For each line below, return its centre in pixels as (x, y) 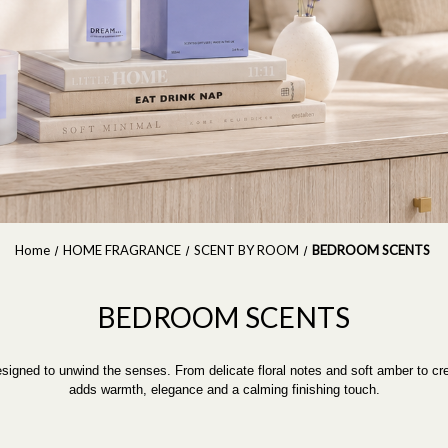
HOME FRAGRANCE (121, 250)
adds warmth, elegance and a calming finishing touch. (224, 389)
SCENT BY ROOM (247, 250)
